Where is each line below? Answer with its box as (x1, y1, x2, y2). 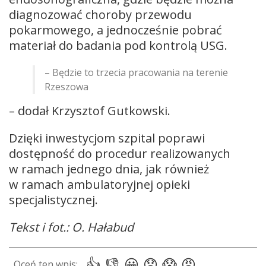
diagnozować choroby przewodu (9, 6, 192, 23)
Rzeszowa (45, 80, 88, 93)
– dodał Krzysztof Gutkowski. (9, 102, 170, 119)
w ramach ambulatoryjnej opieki (9, 176, 190, 192)
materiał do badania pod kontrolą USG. (9, 37, 227, 53)
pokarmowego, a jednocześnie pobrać (9, 21, 222, 38)
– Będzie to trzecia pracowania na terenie (45, 65, 228, 79)
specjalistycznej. (9, 191, 98, 208)
